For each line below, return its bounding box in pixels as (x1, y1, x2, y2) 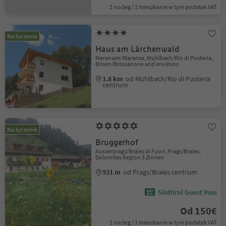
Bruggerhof (95, 137, 139, 148)
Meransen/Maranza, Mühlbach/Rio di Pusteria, (95, 54, 213, 62)
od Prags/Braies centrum (123, 167, 198, 177)
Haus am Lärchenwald (95, 44, 180, 54)
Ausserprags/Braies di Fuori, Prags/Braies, (95, 147, 201, 155)
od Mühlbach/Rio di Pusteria (126, 74, 211, 83)
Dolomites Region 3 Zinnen (95, 153, 164, 161)
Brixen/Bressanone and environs (95, 60, 179, 68)
